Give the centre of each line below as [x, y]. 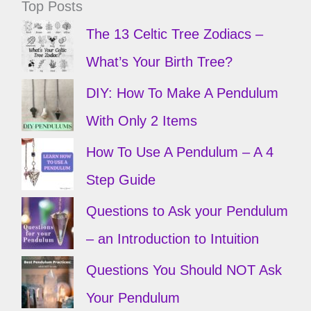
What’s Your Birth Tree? [159, 62]
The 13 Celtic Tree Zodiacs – [174, 34]
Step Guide [120, 180]
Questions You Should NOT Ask [184, 270]
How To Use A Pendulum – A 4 [179, 152]
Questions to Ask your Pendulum [187, 211]
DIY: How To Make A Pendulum [182, 93]
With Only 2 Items [141, 121]
